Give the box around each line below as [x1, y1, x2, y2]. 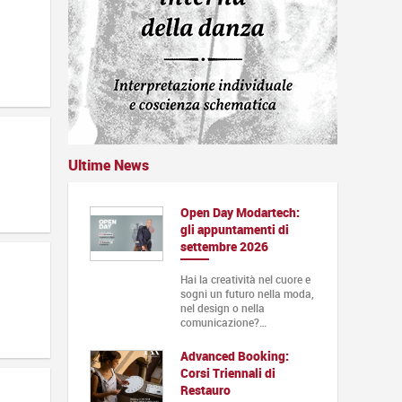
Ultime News [68, 154, 149, 175]
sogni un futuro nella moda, [179, 285, 314, 301]
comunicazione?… [179, 314, 267, 329]
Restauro [179, 380, 231, 398]
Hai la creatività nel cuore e [179, 271, 310, 286]
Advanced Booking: [179, 346, 289, 364]
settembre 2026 [179, 237, 268, 255]
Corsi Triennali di [179, 363, 275, 381]
